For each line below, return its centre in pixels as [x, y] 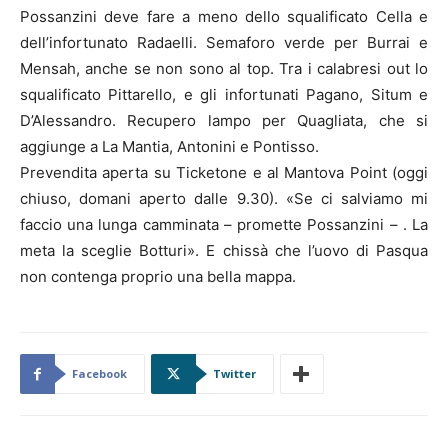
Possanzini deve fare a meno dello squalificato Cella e [224, 16]
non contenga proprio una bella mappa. [158, 276]
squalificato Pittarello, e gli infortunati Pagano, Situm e [224, 94]
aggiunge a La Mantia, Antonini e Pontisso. [169, 146]
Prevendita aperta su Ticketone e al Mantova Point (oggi [224, 172]
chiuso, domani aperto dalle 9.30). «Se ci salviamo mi [224, 198]
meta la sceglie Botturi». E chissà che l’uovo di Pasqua [224, 250]
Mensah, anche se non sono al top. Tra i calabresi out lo [224, 68]
